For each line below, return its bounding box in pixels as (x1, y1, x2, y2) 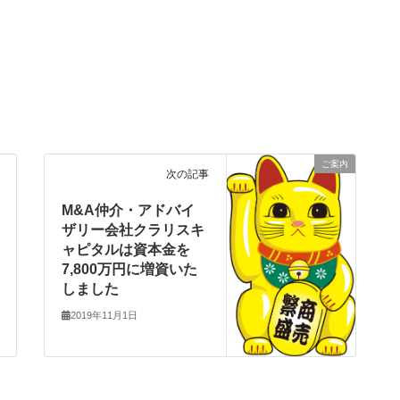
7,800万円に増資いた (62, 262, 198, 278)
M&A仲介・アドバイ (62, 203, 196, 219)
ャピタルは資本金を (62, 242, 191, 258)
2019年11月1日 (71, 309, 138, 321)
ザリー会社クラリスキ (62, 222, 205, 238)
